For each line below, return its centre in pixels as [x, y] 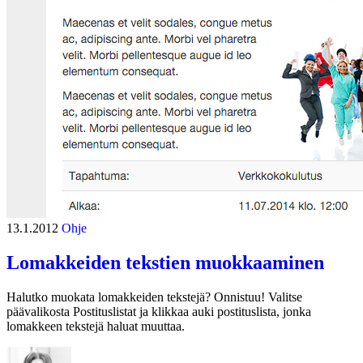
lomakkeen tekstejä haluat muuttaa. [96, 326]
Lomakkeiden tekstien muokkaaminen [165, 263]
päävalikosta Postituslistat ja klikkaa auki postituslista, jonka [159, 311]
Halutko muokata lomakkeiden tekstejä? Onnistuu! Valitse [154, 297]
